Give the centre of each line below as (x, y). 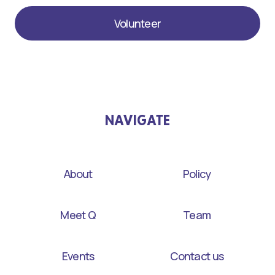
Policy (197, 174)
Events (78, 256)
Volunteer (137, 24)
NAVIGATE (137, 120)
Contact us (197, 256)
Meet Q (78, 215)
